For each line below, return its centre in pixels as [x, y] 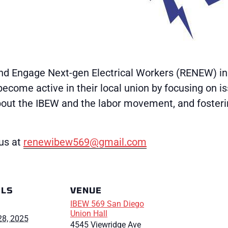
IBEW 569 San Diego [107, 204]
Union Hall [89, 213]
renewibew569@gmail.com [85, 142]
